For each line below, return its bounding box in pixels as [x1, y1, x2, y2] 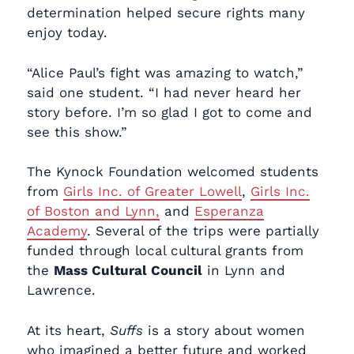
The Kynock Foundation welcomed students [27, 164, 318, 179]
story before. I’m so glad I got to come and [27, 104, 312, 120]
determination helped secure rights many [27, 5, 305, 21]
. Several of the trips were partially [87, 223, 319, 239]
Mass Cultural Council [54, 262, 202, 278]
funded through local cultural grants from [27, 243, 303, 258]
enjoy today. [27, 24, 107, 40]
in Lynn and [202, 262, 285, 278]
